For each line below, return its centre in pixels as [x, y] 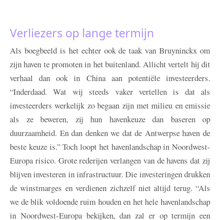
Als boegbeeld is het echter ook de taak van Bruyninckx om [110, 51]
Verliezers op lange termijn [82, 33]
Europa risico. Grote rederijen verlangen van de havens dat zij [110, 161]
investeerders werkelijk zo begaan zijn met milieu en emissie [110, 106]
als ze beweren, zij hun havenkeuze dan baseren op [110, 119]
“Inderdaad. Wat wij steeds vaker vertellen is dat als [110, 92]
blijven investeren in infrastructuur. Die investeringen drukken [110, 174]
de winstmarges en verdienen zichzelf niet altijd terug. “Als [110, 188]
